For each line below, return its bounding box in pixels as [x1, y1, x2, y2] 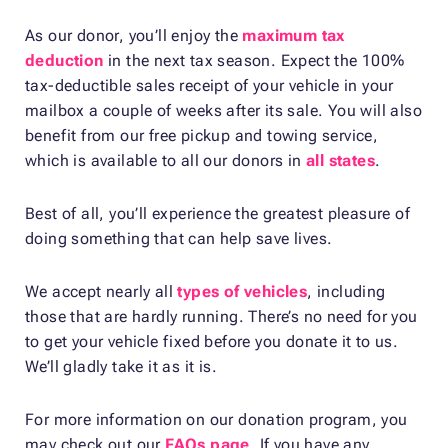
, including [307, 281, 386, 301]
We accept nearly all [25, 281, 178, 301]
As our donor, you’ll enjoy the [25, 25, 243, 45]
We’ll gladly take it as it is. [25, 356, 217, 376]
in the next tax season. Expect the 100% [103, 50, 405, 70]
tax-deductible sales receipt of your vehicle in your [25, 75, 394, 95]
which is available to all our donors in [25, 150, 306, 170]
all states [306, 150, 375, 170]
